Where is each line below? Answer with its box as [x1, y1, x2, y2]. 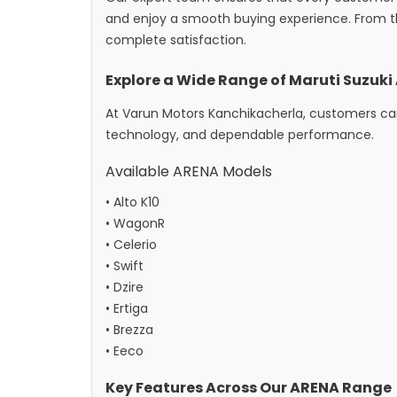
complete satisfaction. [105, 31, 246, 49]
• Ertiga [105, 300, 148, 317]
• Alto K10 [105, 193, 160, 211]
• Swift [105, 257, 144, 275]
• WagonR [105, 214, 165, 232]
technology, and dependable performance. [105, 126, 374, 144]
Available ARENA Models [105, 161, 272, 182]
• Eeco [105, 342, 144, 360]
